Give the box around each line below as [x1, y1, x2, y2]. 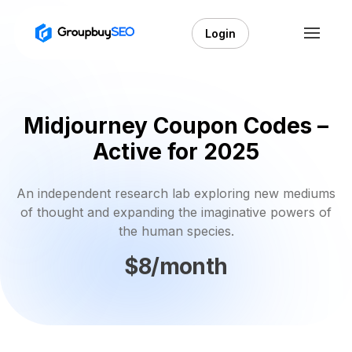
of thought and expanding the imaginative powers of [20, 204, 332, 220]
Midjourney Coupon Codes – [24, 112, 328, 139]
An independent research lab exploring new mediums [16, 185, 335, 201]
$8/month [124, 252, 228, 280]
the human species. [118, 223, 234, 239]
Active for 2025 [93, 138, 259, 165]
